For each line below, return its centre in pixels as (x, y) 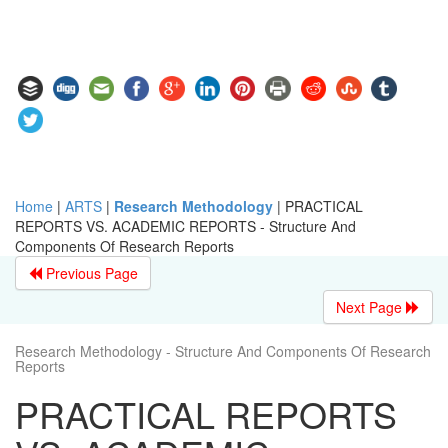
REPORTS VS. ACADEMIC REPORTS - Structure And (185, 225)
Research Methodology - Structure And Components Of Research (223, 350)
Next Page (371, 306)
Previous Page (90, 272)
